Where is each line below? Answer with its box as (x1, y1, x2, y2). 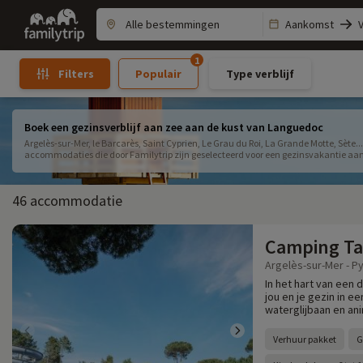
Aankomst (285, 17, 334, 32)
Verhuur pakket (273, 333, 336, 345)
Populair (135, 66, 181, 81)
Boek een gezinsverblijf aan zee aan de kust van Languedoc (24, 120, 323, 135)
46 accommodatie (12, 191, 122, 210)
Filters (58, 66, 94, 81)
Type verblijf (225, 66, 294, 81)
